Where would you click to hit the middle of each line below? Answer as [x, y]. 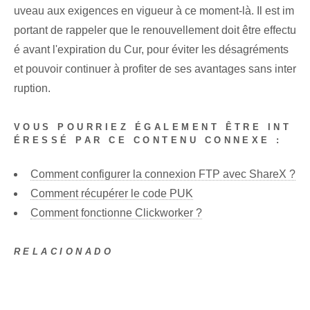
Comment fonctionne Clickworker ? [116, 212]
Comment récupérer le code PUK [112, 193]
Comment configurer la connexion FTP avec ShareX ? [163, 174]
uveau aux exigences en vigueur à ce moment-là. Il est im [154, 11]
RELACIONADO [64, 251]
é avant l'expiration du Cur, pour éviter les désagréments [151, 50]
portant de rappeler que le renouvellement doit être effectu [155, 30]
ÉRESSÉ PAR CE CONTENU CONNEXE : [148, 140]
